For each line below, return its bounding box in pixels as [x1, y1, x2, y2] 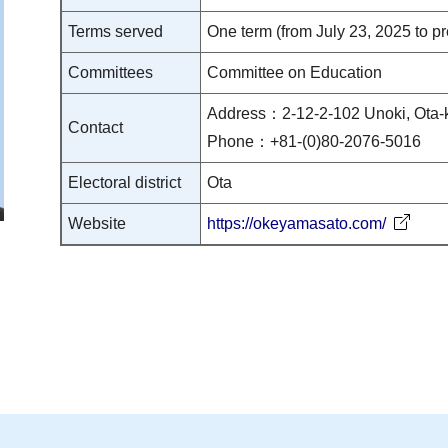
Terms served [67, 23, 163, 40]
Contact [67, 119, 123, 136]
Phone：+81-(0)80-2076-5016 [206, 133, 421, 150]
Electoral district [67, 174, 181, 191]
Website [67, 215, 126, 232]
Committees [67, 64, 153, 81]
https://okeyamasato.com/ [206, 215, 386, 232]
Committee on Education [206, 64, 382, 81]
